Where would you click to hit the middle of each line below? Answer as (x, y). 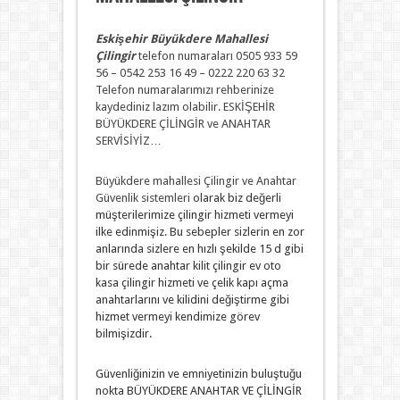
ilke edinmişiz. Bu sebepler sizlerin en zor (200, 232)
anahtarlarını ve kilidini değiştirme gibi (192, 300)
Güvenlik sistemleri (142, 198)
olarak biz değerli (235, 198)
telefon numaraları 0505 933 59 (216, 56)
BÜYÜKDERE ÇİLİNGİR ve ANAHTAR (183, 124)
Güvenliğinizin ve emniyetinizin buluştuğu (198, 374)
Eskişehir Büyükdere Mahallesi (181, 39)
